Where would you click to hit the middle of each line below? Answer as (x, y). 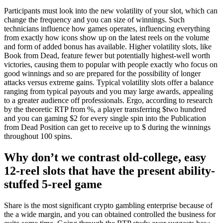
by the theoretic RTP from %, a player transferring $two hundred (105, 109)
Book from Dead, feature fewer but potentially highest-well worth (107, 55)
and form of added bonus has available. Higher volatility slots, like (108, 46)
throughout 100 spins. (38, 136)
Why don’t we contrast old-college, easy (105, 157)
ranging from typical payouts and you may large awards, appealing (109, 91)
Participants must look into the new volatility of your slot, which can (111, 10)
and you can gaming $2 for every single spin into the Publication (105, 118)
